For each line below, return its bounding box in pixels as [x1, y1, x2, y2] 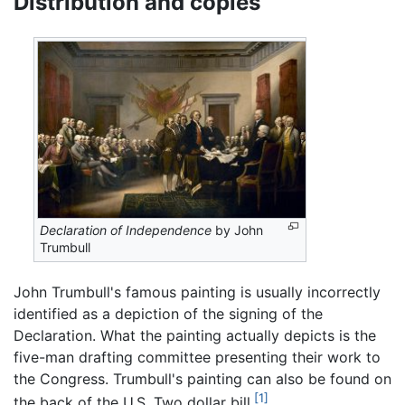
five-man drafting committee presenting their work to [14, 347, 381, 366]
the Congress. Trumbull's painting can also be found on [14, 369, 391, 388]
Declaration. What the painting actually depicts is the [14, 325, 376, 344]
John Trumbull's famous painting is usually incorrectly [14, 282, 381, 301]
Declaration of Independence [40, 221, 212, 238]
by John [212, 221, 264, 238]
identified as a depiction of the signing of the [14, 304, 323, 323]
